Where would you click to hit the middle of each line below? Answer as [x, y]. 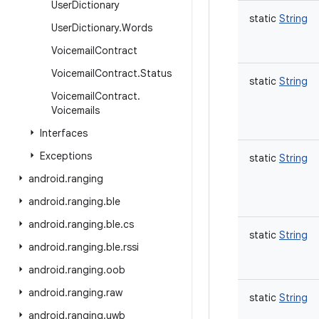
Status [156, 73]
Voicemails [75, 110]
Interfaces [64, 133]
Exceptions [66, 156]
